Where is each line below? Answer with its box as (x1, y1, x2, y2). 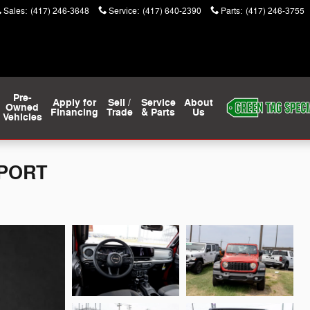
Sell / (108, 96, 131, 109)
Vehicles (2, 111, 42, 124)
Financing (50, 106, 98, 119)
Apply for (52, 96, 96, 109)
